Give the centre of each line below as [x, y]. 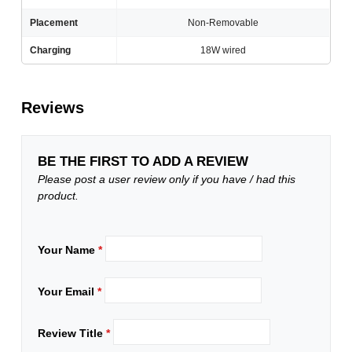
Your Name [68, 250]
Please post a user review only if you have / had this [167, 180]
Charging [51, 51]
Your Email [68, 292]
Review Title [72, 334]
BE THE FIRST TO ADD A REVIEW [143, 162]
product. [59, 196]
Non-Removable [224, 23]
